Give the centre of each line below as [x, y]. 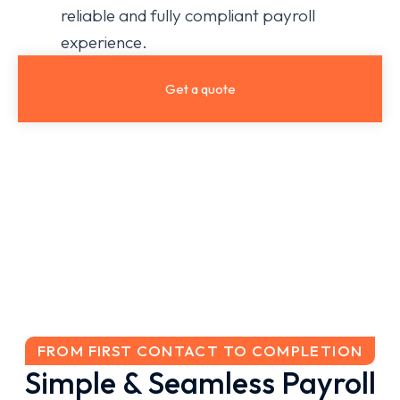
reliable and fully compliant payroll [188, 15]
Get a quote [200, 89]
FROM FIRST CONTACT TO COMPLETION [200, 350]
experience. [104, 42]
